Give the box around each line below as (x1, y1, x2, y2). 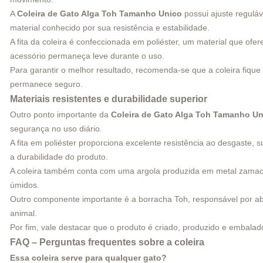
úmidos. (10, 180, 39, 190)
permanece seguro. (10, 79, 83, 89)
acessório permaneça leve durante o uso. (10, 50, 164, 60)
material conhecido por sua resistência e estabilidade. (10, 22, 210, 32)
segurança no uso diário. (10, 123, 102, 133)
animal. (10, 208, 37, 218)
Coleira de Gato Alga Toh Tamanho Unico (17, 8, 182, 18)
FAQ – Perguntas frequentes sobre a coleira (10, 237, 204, 247)
